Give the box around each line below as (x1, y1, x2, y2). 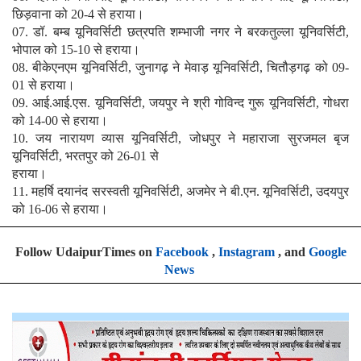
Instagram (218, 244, 275, 259)
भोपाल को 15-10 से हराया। (12, 42, 140, 56)
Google (308, 244, 346, 259)
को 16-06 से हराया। (12, 201, 108, 216)
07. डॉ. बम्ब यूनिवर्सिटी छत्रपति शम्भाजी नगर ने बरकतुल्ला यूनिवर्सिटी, (12, 24, 349, 39)
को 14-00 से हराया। (12, 113, 108, 127)
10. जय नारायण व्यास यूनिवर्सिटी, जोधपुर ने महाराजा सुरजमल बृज (12, 131, 349, 145)
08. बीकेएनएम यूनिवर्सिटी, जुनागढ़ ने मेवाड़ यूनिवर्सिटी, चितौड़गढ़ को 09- (12, 60, 349, 74)
